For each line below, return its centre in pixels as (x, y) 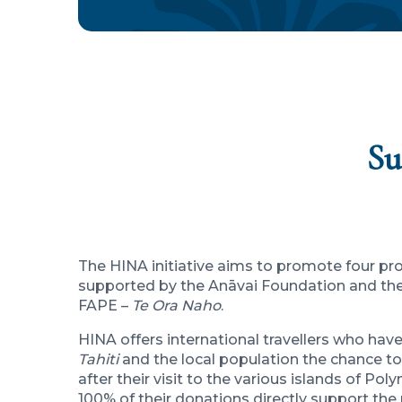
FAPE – (105, 306)
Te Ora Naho (176, 306)
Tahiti (100, 360)
